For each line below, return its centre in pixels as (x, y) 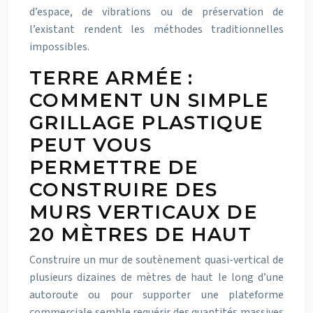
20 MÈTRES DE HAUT (140, 235)
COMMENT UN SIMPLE (149, 101)
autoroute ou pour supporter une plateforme (156, 295)
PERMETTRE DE (114, 168)
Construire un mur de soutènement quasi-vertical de (156, 260)
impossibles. (59, 47)
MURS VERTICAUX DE (143, 212)
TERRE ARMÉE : (111, 78)
